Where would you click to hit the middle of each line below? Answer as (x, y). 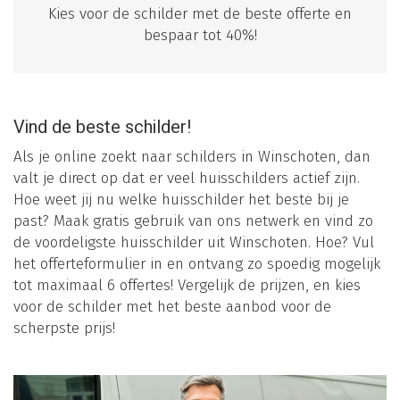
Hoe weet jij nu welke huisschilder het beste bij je (181, 200)
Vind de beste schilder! (103, 128)
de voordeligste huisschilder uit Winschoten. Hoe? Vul (194, 243)
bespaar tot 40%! (200, 36)
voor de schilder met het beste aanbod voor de (172, 307)
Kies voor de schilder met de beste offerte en (200, 14)
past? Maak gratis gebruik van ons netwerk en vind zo (193, 221)
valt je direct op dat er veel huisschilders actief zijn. (187, 179)
